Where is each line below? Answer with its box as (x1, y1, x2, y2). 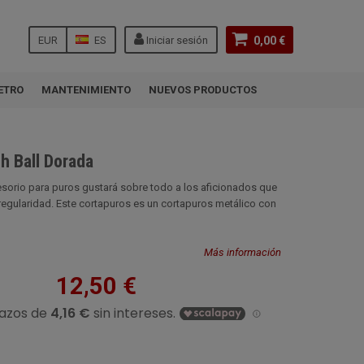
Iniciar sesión (144, 34, 208, 46)
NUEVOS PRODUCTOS (149, 84, 257, 96)
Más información (204, 246, 281, 258)
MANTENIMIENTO (41, 84, 131, 96)
